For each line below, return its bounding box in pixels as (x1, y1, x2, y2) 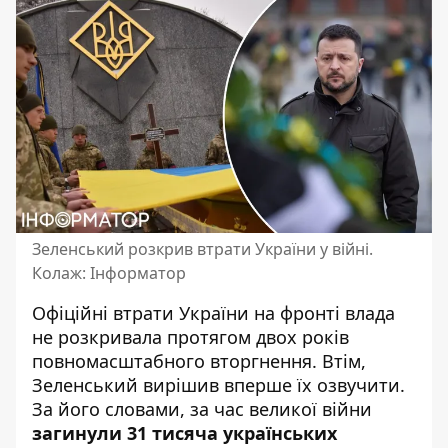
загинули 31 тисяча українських (32, 421, 337, 445)
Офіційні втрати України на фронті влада (32, 301, 395, 325)
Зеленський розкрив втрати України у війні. (32, 238, 373, 260)
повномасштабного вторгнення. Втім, (32, 349, 366, 373)
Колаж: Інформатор (32, 262, 186, 284)
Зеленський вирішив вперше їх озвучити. (32, 373, 405, 397)
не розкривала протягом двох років (32, 325, 349, 349)
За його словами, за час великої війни (32, 397, 372, 421)
